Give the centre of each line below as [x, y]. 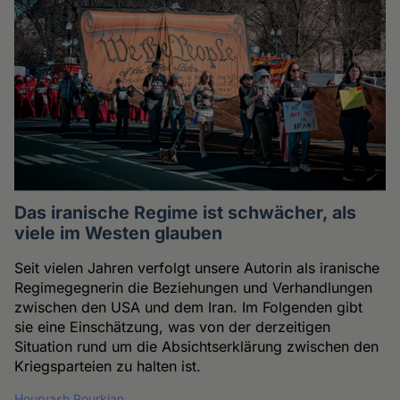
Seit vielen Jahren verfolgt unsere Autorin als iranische [197, 267]
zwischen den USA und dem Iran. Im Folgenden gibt [189, 307]
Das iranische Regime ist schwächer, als [186, 212]
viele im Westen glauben [119, 233]
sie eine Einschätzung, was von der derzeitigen [173, 326]
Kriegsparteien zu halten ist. [108, 366]
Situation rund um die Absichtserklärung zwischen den [197, 346]
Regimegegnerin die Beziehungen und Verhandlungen [194, 287]
